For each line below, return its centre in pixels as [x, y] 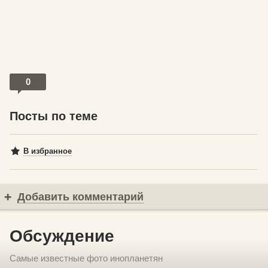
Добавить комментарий [80, 197]
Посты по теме [54, 116]
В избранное [48, 151]
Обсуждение [62, 236]
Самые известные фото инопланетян [86, 258]
